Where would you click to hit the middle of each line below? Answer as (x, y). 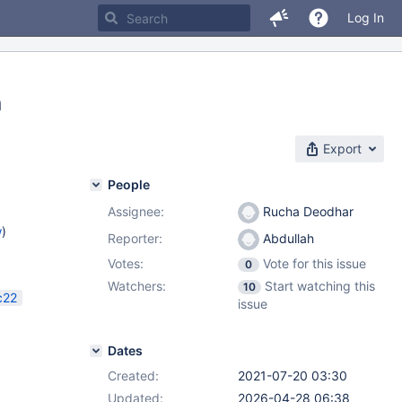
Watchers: (137, 286)
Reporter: (135, 238)
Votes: (126, 263)
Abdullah (287, 238)
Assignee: (136, 211)
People (129, 184)
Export (342, 149)
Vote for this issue (315, 263)
